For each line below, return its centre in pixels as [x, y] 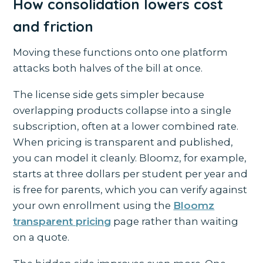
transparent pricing [62, 222]
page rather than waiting [175, 222]
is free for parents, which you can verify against [130, 190]
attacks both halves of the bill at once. [108, 68]
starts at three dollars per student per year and [131, 174]
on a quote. [41, 237]
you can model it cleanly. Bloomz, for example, [130, 158]
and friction [53, 27]
